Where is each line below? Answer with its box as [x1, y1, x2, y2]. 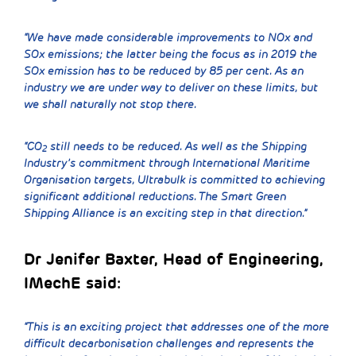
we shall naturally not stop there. [24, 97, 196, 111]
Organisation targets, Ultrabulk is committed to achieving [24, 172, 325, 187]
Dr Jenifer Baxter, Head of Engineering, [24, 248, 323, 269]
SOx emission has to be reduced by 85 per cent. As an [24, 64, 304, 78]
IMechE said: [24, 272, 121, 293]
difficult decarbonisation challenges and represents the [24, 336, 314, 350]
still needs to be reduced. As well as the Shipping [47, 139, 307, 153]
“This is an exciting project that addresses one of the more [24, 319, 329, 334]
